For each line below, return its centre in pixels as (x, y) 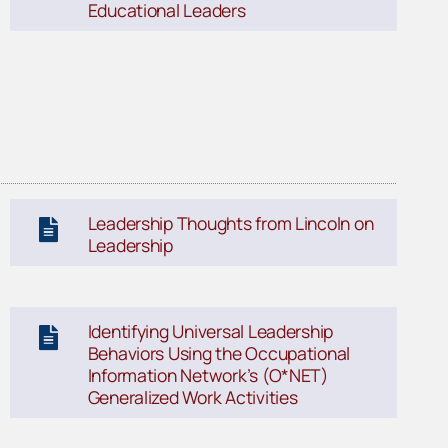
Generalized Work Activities (192, 397)
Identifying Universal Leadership (210, 331)
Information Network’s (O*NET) (208, 375)
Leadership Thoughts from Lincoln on (230, 223)
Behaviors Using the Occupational (219, 353)
